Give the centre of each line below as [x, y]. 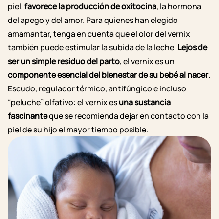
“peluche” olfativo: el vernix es [63, 102]
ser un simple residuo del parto [64, 61]
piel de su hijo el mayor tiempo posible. [78, 129]
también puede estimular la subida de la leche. [92, 47]
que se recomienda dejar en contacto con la [128, 116]
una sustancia [145, 102]
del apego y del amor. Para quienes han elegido [93, 20]
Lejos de [192, 47]
